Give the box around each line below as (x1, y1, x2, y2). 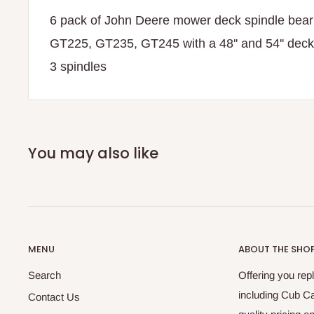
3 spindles (50, 60, 107, 74)
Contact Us (28, 290, 80, 303)
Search (28, 268, 61, 281)
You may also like (28, 143, 158, 164)
